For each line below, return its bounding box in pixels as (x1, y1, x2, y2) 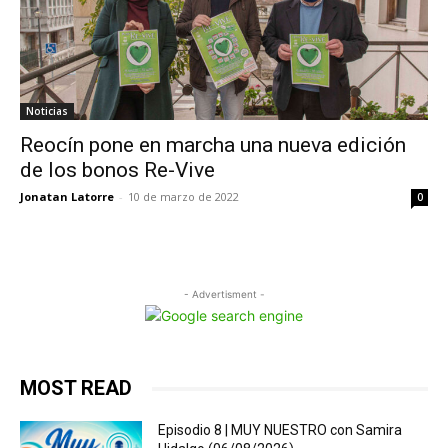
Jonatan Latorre (20, 189, 114, 204)
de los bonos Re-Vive (20, 158, 215, 182)
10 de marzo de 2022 (128, 189, 239, 204)
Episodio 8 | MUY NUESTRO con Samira (158, 422, 403, 438)
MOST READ (20, 376, 132, 400)
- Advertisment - (183, 288, 265, 300)
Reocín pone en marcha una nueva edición (20, 133, 406, 157)
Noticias (26, 104, 68, 118)
